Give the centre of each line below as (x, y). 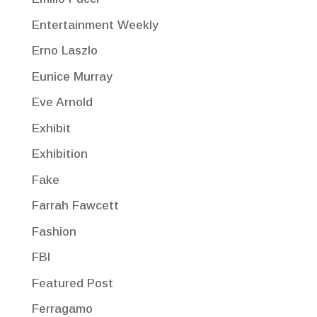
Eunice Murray (72, 76)
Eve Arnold (62, 103)
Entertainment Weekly (95, 25)
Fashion (54, 231)
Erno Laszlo (64, 51)
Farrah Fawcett (75, 206)
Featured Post (72, 283)
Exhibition (59, 154)
